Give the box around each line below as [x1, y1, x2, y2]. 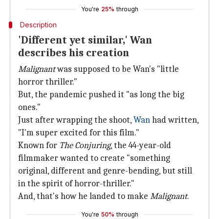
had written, [150, 115, 198, 125]
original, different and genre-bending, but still [18, 166, 192, 176]
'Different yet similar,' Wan [18, 34, 152, 46]
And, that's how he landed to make [18, 191, 150, 201]
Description [20, 21, 57, 29]
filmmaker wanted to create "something [18, 153, 170, 163]
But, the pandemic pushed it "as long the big [18, 89, 184, 100]
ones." [18, 102, 41, 112]
